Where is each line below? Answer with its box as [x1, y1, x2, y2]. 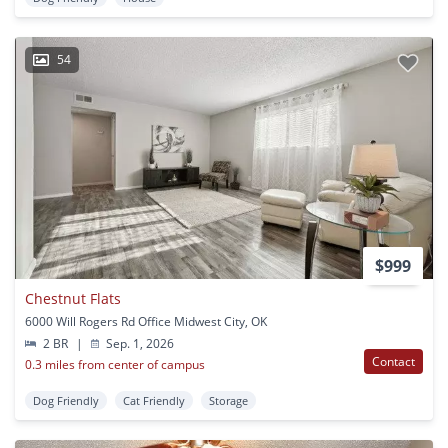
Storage [209, 393, 248, 409]
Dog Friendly [33, 393, 99, 409]
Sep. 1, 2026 [103, 335, 175, 353]
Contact [372, 353, 415, 371]
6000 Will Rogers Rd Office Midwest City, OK [25, 313, 267, 331]
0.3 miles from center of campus [25, 356, 205, 374]
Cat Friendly [123, 393, 185, 409]
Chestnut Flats [25, 289, 121, 309]
